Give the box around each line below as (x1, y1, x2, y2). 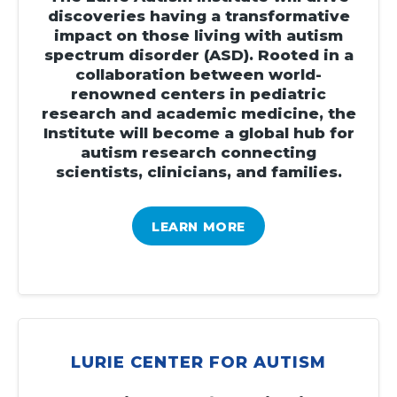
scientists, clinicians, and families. (55, 162, 342, 181)
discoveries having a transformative (47, 6, 350, 25)
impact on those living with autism (54, 26, 343, 44)
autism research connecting (81, 143, 316, 161)
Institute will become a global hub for (43, 123, 354, 142)
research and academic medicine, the (41, 104, 356, 122)
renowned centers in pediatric (71, 84, 326, 103)
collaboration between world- (75, 65, 322, 83)
